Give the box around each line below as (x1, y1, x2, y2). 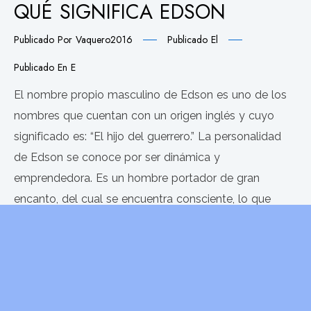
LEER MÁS (49, 262, 96, 277)
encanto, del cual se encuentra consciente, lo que (14, 192, 271, 206)
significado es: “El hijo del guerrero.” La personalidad (14, 130, 281, 144)
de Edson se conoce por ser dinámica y (14, 151, 220, 165)
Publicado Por (14, 33, 76, 47)
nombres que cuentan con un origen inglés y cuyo (14, 109, 274, 123)
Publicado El (167, 33, 218, 47)
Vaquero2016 (76, 33, 133, 47)
